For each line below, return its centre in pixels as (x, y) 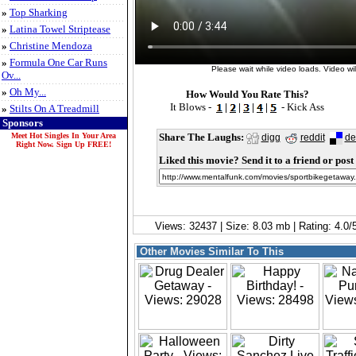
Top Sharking (39, 12)
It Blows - (192, 107)
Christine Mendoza (51, 46)
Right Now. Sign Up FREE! (64, 144)
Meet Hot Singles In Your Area (64, 135)
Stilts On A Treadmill (54, 108)
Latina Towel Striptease (60, 29)
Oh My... (28, 92)
